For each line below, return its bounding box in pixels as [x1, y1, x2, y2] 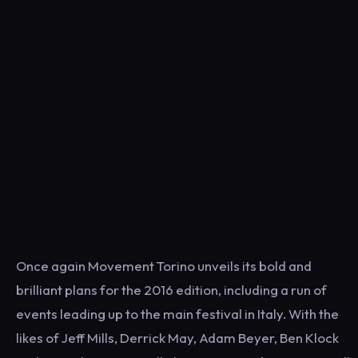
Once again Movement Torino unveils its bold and [16, 257, 312, 274]
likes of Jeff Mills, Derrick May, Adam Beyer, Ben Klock [16, 328, 339, 346]
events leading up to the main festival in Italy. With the [16, 304, 339, 322]
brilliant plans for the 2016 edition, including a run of [16, 280, 327, 298]
